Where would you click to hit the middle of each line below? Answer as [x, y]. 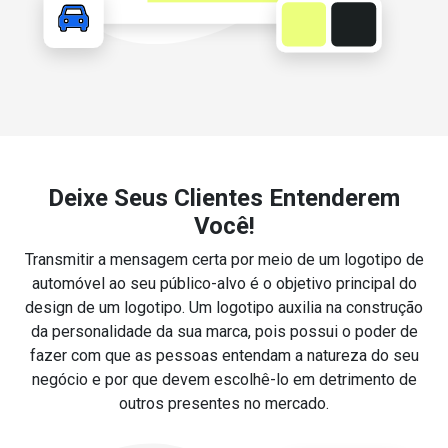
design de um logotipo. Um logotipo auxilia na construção [224, 307]
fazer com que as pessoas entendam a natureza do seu [224, 355]
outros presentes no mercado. [224, 403]
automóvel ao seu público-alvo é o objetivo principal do [224, 283]
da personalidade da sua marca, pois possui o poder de [224, 331]
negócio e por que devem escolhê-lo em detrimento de [224, 379]
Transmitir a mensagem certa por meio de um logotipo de [224, 259]
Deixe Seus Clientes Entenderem [224, 197]
